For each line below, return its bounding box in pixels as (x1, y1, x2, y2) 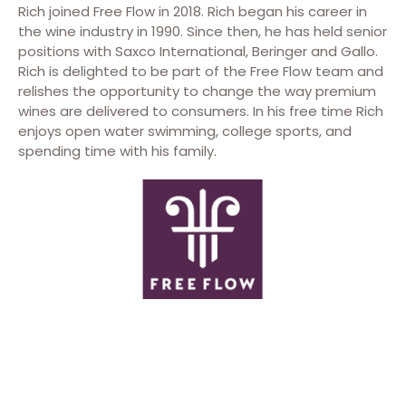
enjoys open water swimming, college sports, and (18, 121, 352, 140)
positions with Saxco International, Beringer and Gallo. (18, 42, 378, 61)
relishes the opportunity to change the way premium (18, 82, 376, 101)
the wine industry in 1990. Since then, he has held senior (18, 22, 387, 41)
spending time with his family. (18, 141, 217, 160)
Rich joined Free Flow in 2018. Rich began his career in (18, 2, 367, 21)
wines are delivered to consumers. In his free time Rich (18, 101, 383, 121)
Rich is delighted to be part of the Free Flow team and (18, 62, 383, 81)
